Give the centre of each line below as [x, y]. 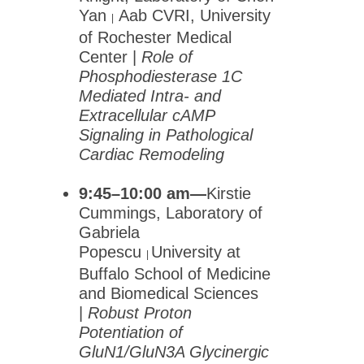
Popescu [113, 251]
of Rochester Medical [155, 37]
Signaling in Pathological [166, 134]
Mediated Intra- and [150, 95]
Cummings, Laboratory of [171, 212]
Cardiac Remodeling [152, 154]
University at [196, 251]
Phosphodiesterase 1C [160, 76]
